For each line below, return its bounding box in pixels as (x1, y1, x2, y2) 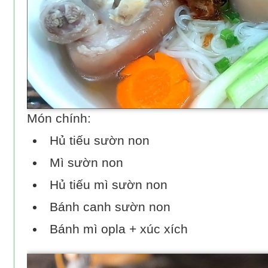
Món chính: (27, 111, 95, 126)
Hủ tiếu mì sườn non (50, 178, 168, 193)
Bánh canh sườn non (50, 200, 171, 215)
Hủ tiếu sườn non (50, 133, 150, 148)
